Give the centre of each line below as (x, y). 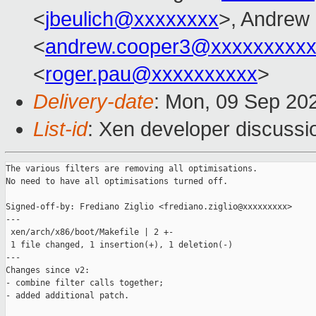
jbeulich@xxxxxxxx (132, 19)
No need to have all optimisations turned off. (117, 182)
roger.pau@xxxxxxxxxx (151, 74)
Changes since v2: (48, 271)
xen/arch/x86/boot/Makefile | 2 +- (90, 232)
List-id (60, 129)
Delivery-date (93, 102)
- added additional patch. (67, 296)
